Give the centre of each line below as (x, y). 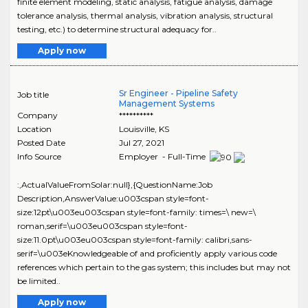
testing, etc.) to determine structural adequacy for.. (117, 29)
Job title (33, 94)
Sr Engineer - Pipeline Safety (178, 93)
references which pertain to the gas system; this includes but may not (154, 267)
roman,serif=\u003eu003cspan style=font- (102, 225)
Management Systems (166, 103)
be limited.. (39, 280)
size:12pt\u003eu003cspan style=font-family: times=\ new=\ (136, 212)
